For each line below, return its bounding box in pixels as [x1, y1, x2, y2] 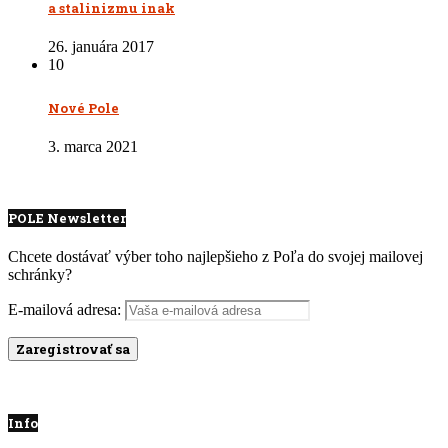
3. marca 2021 [48, 137, 138, 155]
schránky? [8, 266, 72, 284]
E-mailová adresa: [8, 301, 125, 319]
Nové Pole [48, 98, 119, 117]
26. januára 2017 [48, 38, 154, 56]
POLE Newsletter [8, 208, 126, 227]
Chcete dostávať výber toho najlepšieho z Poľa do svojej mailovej [8, 248, 423, 266]
